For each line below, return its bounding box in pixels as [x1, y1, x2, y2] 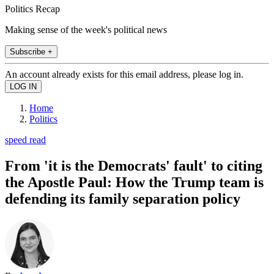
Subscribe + [10, 46, 53, 56]
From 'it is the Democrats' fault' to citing [5, 157, 262, 174]
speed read [5, 134, 46, 145]
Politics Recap [5, 3, 60, 14]
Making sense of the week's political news [5, 24, 167, 35]
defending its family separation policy [5, 190, 240, 207]
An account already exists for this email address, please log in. [5, 68, 243, 80]
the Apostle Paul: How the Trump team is [5, 174, 264, 190]
